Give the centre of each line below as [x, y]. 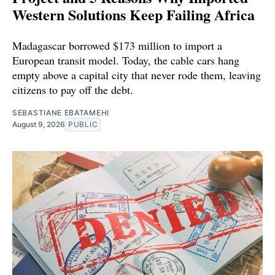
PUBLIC [83, 124]
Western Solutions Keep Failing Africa [134, 14]
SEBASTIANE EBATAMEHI [61, 112]
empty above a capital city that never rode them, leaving [137, 75]
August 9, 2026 [39, 124]
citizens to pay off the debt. [73, 89]
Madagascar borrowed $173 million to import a [117, 45]
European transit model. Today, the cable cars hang [126, 60]
